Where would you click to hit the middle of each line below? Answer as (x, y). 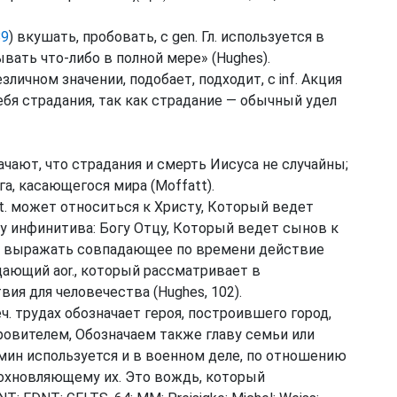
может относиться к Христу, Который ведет (160, 207)
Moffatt (181, 186)
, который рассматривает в (167, 271)
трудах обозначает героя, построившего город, (171, 313)
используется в (271, 37)
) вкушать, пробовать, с (90, 37)
